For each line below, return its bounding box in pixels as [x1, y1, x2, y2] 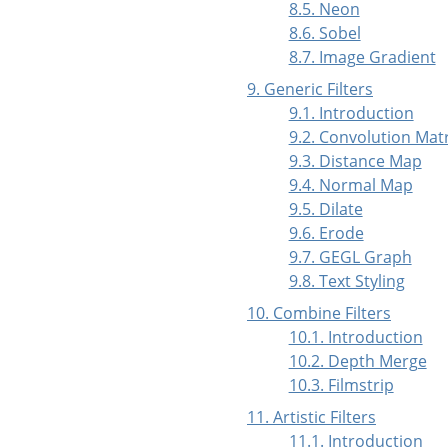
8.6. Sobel [288, 22, 361, 45]
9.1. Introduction [288, 102, 414, 125]
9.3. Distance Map [288, 150, 422, 173]
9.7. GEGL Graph [288, 246, 412, 269]
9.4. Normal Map [288, 174, 413, 197]
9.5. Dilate [288, 198, 363, 221]
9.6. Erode [288, 222, 364, 245]
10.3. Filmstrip [288, 374, 394, 397]
